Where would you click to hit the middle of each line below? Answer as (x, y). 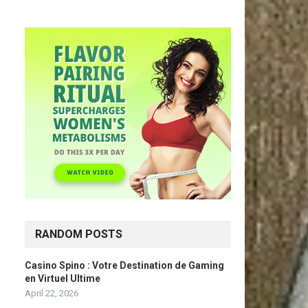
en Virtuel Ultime (63, 278)
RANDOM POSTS (79, 234)
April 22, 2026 (52, 293)
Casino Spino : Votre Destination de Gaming (124, 265)
